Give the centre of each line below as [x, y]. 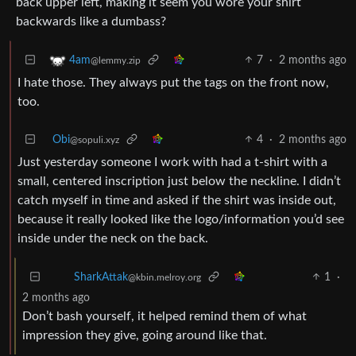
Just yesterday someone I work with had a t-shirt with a [172, 162]
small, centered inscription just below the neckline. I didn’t [179, 181]
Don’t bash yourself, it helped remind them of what [164, 316]
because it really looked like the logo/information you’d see [181, 219]
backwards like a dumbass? [91, 21]
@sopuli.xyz [95, 139]
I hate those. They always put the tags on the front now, [173, 82]
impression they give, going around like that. [145, 335]
